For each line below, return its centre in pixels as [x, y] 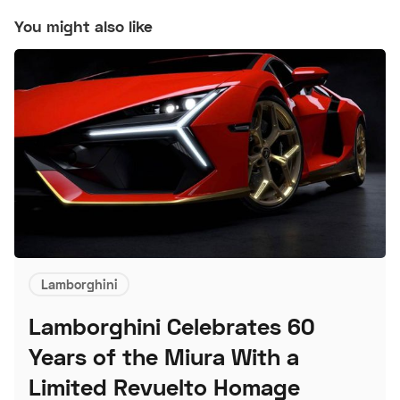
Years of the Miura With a [164, 357]
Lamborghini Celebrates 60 [171, 327]
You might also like [83, 26]
